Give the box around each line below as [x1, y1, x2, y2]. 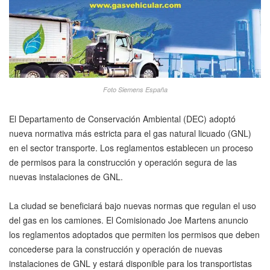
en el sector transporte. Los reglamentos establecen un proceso [9, 142, 253, 154]
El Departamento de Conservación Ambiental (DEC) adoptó [9, 113, 236, 125]
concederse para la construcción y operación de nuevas [9, 243, 222, 256]
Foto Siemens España [102, 85, 168, 95]
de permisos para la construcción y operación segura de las [9, 156, 237, 169]
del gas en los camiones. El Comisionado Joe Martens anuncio [9, 214, 248, 227]
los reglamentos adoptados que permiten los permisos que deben [9, 228, 260, 241]
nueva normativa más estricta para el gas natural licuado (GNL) [9, 127, 251, 140]
